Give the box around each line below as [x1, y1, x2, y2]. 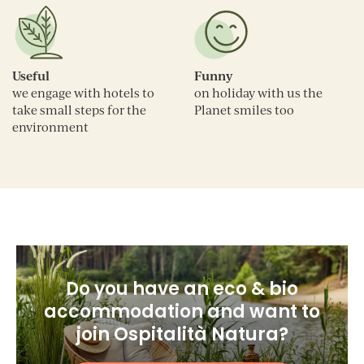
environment [12, 119, 89, 136]
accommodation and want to [44, 299, 320, 325]
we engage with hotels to [12, 85, 154, 102]
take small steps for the [12, 102, 146, 119]
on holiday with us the [194, 85, 323, 102]
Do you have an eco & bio [66, 276, 298, 302]
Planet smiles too [194, 102, 294, 119]
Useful [12, 67, 50, 84]
